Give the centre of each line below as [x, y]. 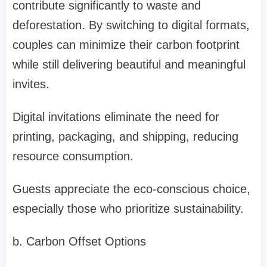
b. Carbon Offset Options [79, 242]
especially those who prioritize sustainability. [128, 209]
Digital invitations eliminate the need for [116, 117]
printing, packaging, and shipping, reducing [125, 137]
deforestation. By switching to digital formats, [131, 25]
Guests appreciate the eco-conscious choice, [131, 189]
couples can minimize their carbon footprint [126, 45]
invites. [31, 84]
